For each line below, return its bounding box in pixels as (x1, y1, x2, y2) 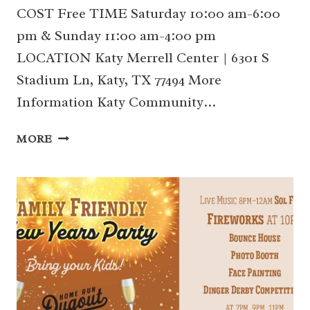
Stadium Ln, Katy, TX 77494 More (17, 71, 221, 89)
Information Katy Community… (17, 93, 216, 111)
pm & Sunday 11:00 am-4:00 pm (17, 27, 219, 45)
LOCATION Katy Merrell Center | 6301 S (17, 49, 269, 67)
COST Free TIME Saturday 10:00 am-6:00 (17, 5, 280, 23)
